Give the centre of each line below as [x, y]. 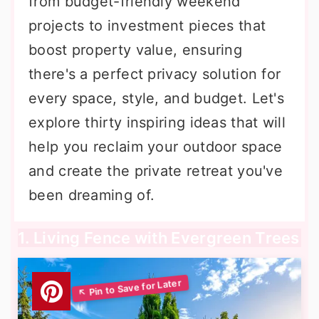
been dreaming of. [92, 195]
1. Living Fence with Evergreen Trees [159, 238]
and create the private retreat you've [156, 171]
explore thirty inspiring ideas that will [157, 122]
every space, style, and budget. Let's [157, 98]
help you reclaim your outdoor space [156, 147]
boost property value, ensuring [135, 50]
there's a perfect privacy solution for [155, 74]
